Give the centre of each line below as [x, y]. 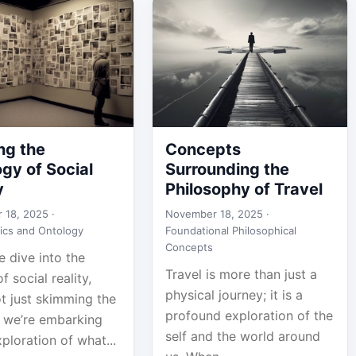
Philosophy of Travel [244, 189]
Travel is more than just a [241, 274]
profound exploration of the [249, 315]
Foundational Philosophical [230, 230]
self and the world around [242, 336]
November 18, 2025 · [217, 214]
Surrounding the [227, 169]
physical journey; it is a [234, 295]
